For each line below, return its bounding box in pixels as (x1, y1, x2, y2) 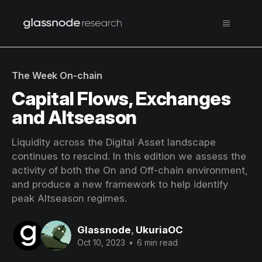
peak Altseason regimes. (12, 192, 127, 204)
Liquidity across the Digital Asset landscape (12, 136, 216, 148)
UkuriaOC (136, 223, 183, 236)
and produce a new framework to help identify (12, 178, 228, 190)
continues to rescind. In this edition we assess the (12, 150, 246, 162)
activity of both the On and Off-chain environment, (12, 164, 248, 176)
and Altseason (12, 106, 137, 129)
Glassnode (77, 223, 131, 236)
